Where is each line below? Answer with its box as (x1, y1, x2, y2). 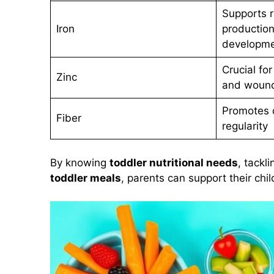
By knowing (50, 156, 109, 169)
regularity (221, 120, 268, 133)
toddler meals (50, 171, 121, 184)
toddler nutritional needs (109, 156, 238, 169)
